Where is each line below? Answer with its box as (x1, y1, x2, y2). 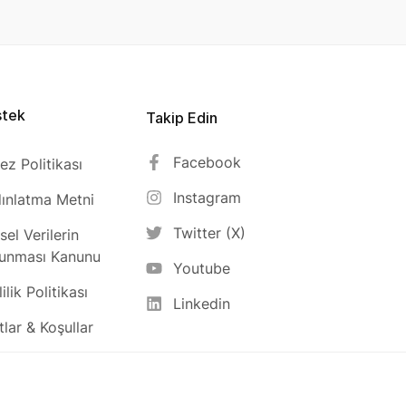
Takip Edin (146, 108, 218, 127)
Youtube (173, 258, 231, 277)
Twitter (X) (173, 223, 246, 242)
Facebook (173, 152, 242, 171)
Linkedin (173, 294, 231, 313)
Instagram (173, 188, 242, 207)
